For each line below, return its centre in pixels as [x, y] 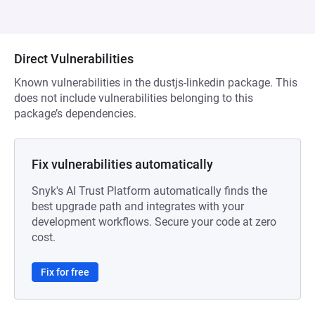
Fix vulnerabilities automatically [122, 164]
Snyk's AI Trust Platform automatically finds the [149, 191]
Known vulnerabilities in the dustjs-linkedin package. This [156, 83]
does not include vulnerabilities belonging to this [134, 98]
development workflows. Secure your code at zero [154, 222]
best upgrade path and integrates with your [138, 206]
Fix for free [65, 272]
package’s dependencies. [75, 114]
